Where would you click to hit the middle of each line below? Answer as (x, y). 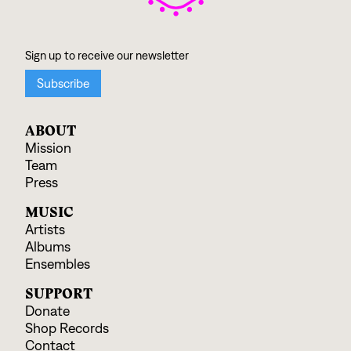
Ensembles (58, 264)
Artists (45, 229)
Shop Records (67, 328)
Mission (49, 148)
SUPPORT (59, 293)
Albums (48, 246)
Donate (48, 311)
